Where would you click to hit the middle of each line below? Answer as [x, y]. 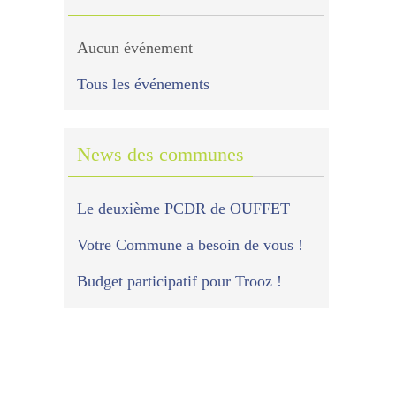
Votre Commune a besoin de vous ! [190, 245]
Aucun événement [135, 48]
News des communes [160, 154]
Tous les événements [143, 84]
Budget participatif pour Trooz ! [179, 281]
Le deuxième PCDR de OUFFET [183, 209]
